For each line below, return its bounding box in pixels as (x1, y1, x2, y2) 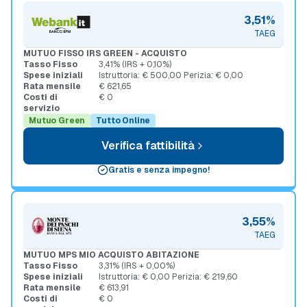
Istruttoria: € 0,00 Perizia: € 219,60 (99, 271, 238, 282)
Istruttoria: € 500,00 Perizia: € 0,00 (99, 70, 243, 81)
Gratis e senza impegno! (108, 164, 210, 175)
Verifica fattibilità (101, 138, 195, 153)
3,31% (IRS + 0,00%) (99, 260, 175, 271)
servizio (23, 103, 60, 114)
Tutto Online (96, 115, 151, 126)
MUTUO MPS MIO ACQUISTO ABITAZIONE (23, 249, 199, 260)
